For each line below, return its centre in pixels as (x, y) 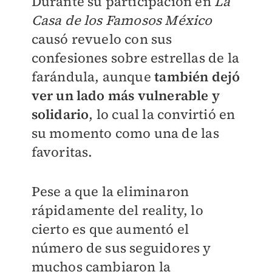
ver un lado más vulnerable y (126, 96)
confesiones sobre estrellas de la (135, 58)
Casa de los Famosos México (122, 20)
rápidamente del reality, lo (117, 210)
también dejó (197, 77)
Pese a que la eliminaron (110, 192)
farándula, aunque (93, 77)
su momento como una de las (125, 133)
